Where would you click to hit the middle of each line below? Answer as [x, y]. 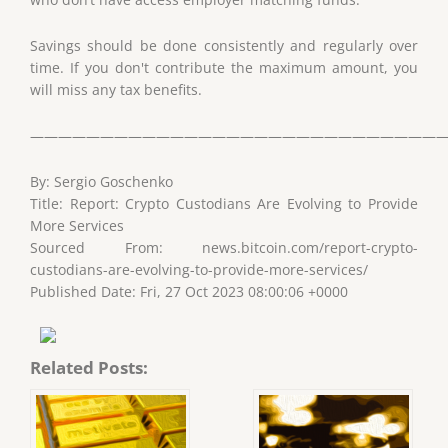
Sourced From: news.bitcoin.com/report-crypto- [224, 247]
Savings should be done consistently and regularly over [224, 45]
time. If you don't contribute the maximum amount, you [224, 67]
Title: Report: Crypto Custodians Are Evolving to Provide [224, 203]
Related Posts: [89, 367]
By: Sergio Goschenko [101, 181]
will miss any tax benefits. [116, 89]
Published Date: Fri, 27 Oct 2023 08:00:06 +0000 [189, 291]
